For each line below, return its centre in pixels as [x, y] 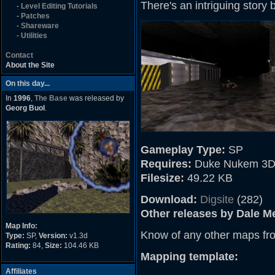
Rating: [18, 246]
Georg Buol [25, 108]
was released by [96, 98]
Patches [35, 16]
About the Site [30, 65]
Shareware [40, 26]
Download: [169, 199]
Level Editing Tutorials [59, 6]
